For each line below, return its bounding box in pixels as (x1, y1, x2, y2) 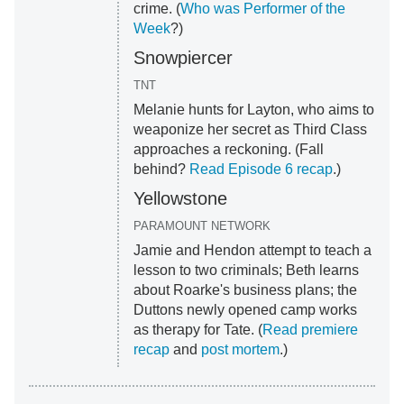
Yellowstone (133, 188, 227, 209)
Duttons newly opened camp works (133, 302, 357, 318)
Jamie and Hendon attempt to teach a (133, 243, 372, 259)
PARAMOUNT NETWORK (133, 219, 271, 234)
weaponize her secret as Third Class (133, 122, 367, 138)
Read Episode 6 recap (188, 161, 333, 178)
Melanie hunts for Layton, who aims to (133, 102, 374, 118)
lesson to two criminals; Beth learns (133, 262, 359, 279)
